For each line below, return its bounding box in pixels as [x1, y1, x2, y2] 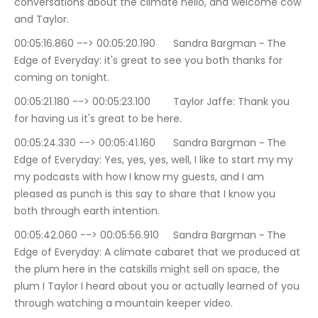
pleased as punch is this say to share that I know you [14, 187, 278, 201]
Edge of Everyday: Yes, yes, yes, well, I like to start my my [14, 153, 296, 167]
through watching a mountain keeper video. [14, 296, 233, 310]
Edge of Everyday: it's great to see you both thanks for [14, 53, 285, 67]
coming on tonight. [14, 70, 109, 84]
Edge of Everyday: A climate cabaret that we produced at [14, 245, 303, 259]
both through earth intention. [14, 204, 160, 218]
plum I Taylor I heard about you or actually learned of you [14, 279, 302, 293]
